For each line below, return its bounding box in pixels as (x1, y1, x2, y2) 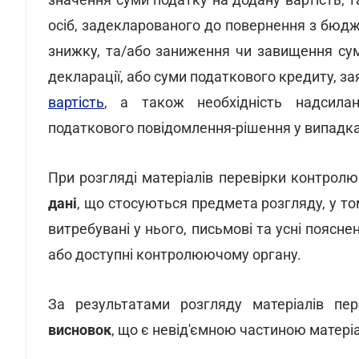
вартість (48, 94, 104, 111)
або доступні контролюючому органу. (48, 246, 301, 263)
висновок (48, 321, 111, 338)
